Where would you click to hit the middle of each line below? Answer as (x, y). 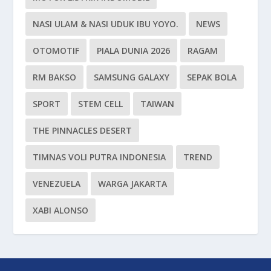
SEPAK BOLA (212, 77)
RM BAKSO (55, 77)
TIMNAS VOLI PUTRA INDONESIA (100, 157)
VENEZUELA (57, 183)
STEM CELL (101, 103)
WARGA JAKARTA (133, 183)
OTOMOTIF (56, 50)
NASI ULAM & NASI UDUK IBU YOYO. (106, 24)
